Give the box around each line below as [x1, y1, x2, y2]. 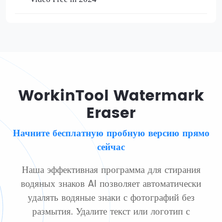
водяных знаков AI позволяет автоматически [21, 176, 201, 192]
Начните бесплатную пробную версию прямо [12, 126, 210, 142]
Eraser [86, 102, 136, 126]
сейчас [97, 140, 125, 156]
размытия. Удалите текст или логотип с [32, 204, 190, 220]
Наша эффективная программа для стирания [21, 162, 201, 178]
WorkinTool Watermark [18, 84, 204, 109]
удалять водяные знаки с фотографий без [27, 190, 195, 206]
